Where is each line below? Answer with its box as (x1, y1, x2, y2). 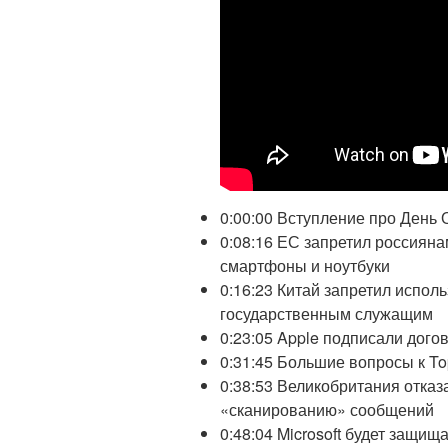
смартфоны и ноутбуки (220, 254, 390, 278)
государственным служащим (220, 302, 433, 326)
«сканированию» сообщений (220, 398, 434, 422)
